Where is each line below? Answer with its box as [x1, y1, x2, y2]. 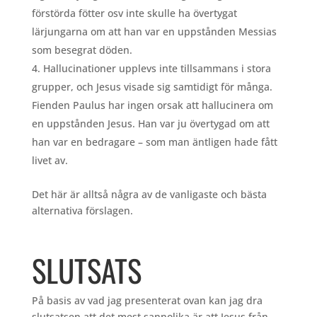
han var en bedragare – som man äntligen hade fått [31, 135, 277, 149]
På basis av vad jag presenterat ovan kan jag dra [31, 294, 263, 308]
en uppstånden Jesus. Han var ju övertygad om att [31, 117, 270, 131]
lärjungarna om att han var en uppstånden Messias [31, 25, 277, 39]
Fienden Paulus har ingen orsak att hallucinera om [31, 98, 273, 113]
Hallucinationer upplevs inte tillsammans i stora [42, 62, 271, 76]
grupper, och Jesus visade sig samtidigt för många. [31, 80, 272, 94]
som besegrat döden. [31, 43, 132, 57]
